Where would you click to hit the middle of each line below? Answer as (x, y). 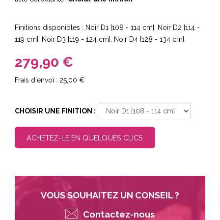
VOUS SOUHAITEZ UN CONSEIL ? (110, 195)
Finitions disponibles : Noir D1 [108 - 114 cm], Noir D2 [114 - (107, 27)
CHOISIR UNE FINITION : (55, 111)
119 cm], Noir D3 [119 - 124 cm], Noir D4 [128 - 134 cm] (99, 39)
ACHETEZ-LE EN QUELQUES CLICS (85, 138)
